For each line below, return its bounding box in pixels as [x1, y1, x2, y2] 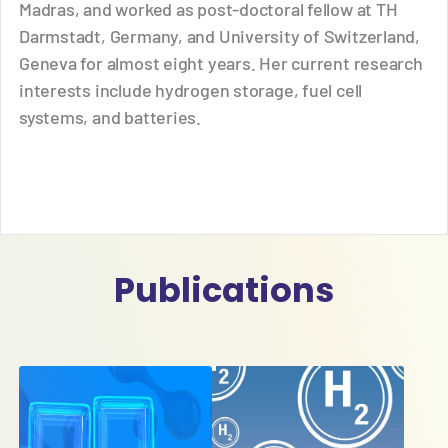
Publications [114, 267, 334, 315]
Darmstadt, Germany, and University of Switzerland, [19, 24, 421, 47]
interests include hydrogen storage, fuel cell [19, 78, 363, 101]
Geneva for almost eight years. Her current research [19, 51, 423, 74]
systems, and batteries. [19, 105, 201, 128]
